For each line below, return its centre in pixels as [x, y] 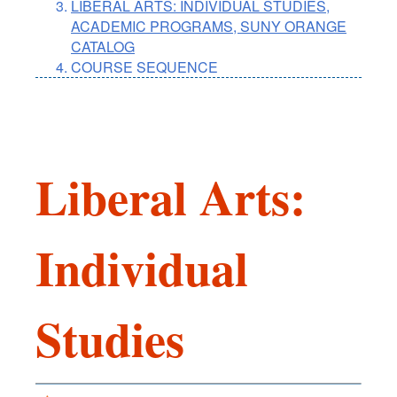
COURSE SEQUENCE [144, 67]
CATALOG [103, 47]
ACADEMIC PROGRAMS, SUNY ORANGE [209, 27]
